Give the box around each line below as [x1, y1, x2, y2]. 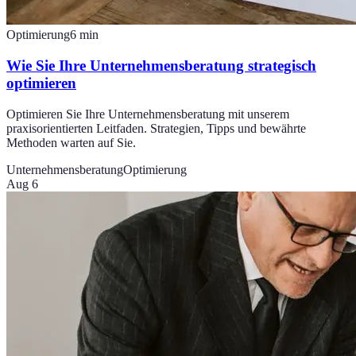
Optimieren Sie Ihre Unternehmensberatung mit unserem [6, 106, 289, 121]
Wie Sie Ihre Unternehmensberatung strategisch [6, 56, 316, 74]
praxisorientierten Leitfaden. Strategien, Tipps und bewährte [6, 121, 306, 135]
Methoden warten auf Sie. [6, 135, 136, 149]
